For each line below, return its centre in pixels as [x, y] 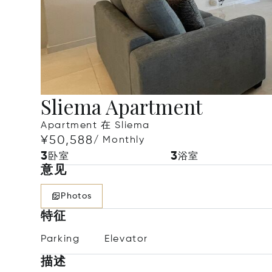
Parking [60, 239]
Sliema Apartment [122, 106]
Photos [76, 196]
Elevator [127, 239]
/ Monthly [119, 140]
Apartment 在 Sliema [96, 126]
